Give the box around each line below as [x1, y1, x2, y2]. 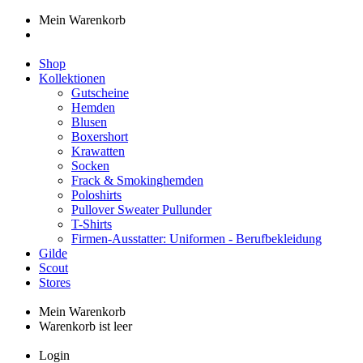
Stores [39, 275, 70, 289]
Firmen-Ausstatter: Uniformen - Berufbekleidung [71, 232, 322, 246]
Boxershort [71, 130, 128, 143]
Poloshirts [71, 188, 122, 202]
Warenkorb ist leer [39, 319, 132, 333]
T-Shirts [71, 217, 112, 231]
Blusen [71, 115, 107, 129]
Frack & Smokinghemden [71, 173, 203, 187]
